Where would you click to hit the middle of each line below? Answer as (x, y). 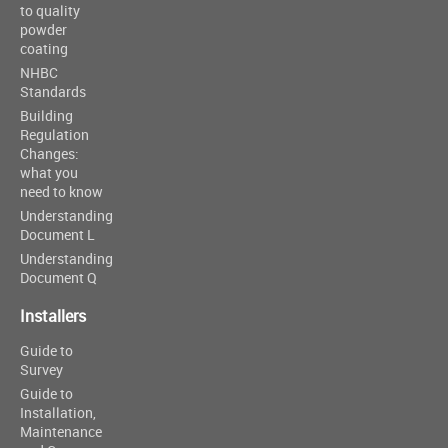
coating (44, 48)
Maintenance (61, 431)
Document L (57, 234)
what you (49, 172)
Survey (41, 369)
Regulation (54, 134)
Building (46, 115)
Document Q (58, 277)
